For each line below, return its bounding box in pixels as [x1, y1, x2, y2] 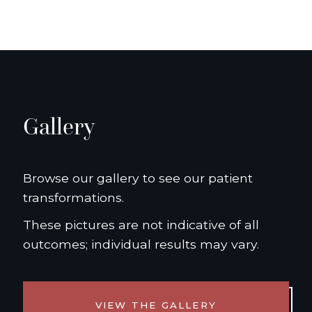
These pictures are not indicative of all [23, 217, 259, 233]
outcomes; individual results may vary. [23, 237, 259, 252]
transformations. [23, 190, 124, 205]
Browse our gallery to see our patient [23, 171, 253, 186]
